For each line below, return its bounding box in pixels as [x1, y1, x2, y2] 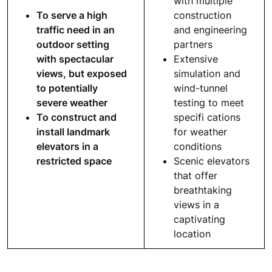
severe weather [36, 96, 107, 109]
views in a [174, 198, 219, 211]
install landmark [36, 125, 110, 138]
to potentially [36, 81, 98, 94]
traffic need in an [36, 23, 115, 36]
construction [174, 8, 231, 21]
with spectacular [36, 52, 114, 65]
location [174, 227, 211, 240]
